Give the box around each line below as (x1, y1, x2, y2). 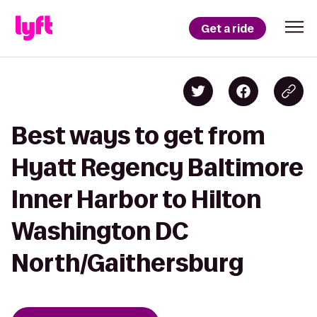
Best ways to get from (11, 122, 265, 149)
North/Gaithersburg (11, 250, 243, 276)
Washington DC (11, 218, 189, 244)
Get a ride (201, 21, 254, 36)
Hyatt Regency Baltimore (11, 154, 304, 180)
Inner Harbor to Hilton (11, 186, 261, 212)
